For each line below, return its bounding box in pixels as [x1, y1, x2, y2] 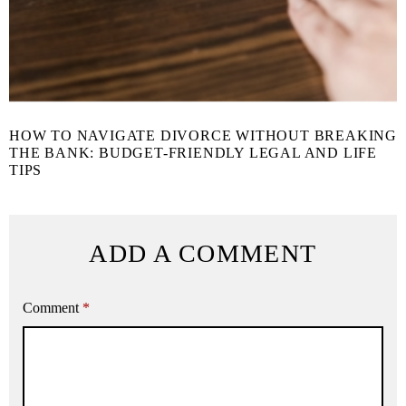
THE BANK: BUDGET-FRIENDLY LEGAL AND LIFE [9, 144, 377, 160]
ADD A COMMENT [89, 238, 317, 267]
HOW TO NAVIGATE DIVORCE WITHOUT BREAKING [9, 127, 397, 143]
